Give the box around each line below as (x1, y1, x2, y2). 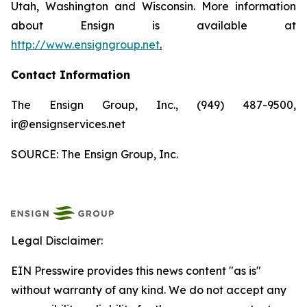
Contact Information (11, 68, 130, 82)
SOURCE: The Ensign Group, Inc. (11, 147, 178, 161)
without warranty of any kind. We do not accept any (11, 283, 286, 297)
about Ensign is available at (11, 19, 296, 32)
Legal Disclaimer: (11, 234, 103, 247)
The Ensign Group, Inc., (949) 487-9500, (11, 98, 296, 112)
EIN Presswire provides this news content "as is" (11, 264, 261, 278)
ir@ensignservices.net (11, 117, 125, 131)
